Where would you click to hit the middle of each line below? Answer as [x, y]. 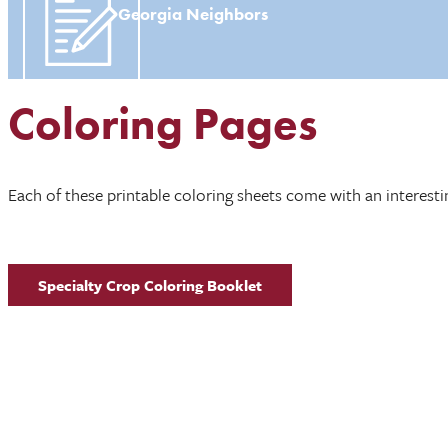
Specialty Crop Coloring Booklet [150, 285]
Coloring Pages [163, 124]
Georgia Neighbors [193, 14]
